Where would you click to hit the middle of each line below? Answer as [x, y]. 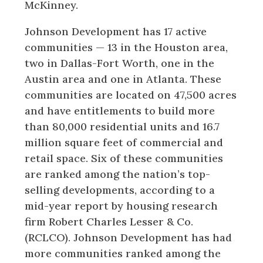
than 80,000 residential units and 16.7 [122, 126]
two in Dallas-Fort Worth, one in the [120, 63]
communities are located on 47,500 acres [131, 95]
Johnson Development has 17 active [116, 31]
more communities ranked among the [123, 253]
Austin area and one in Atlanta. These [123, 79]
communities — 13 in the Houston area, [127, 47]
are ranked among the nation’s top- [118, 174]
